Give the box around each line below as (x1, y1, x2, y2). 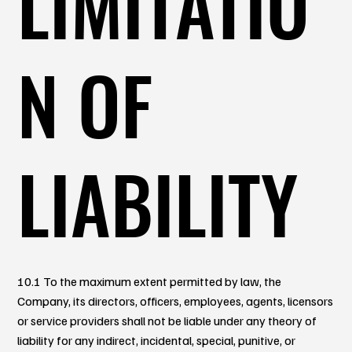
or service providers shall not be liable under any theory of (17, 312, 317, 328)
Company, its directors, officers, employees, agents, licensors (17, 292, 334, 309)
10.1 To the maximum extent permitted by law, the (17, 273, 282, 289)
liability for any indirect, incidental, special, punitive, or (17, 332, 296, 348)
